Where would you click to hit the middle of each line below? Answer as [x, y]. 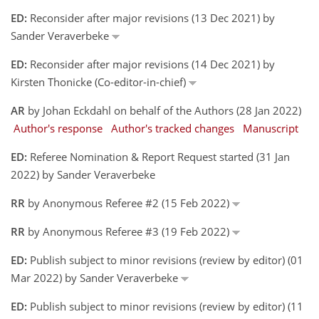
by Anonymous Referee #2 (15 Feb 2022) [129, 203]
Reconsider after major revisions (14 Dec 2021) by [151, 64]
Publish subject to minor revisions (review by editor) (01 [165, 260]
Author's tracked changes [173, 128]
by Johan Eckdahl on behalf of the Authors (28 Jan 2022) [163, 110]
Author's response [58, 128]
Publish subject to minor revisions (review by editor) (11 [165, 306]
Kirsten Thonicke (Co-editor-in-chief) [100, 82]
